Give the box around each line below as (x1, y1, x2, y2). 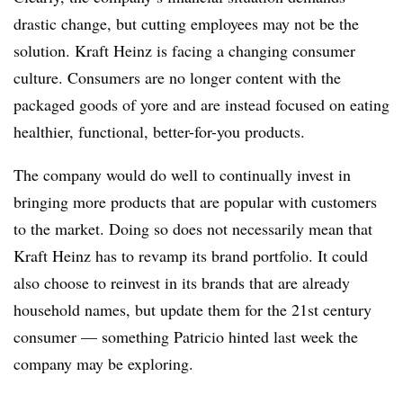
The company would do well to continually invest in (13, 163, 351, 185)
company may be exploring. (13, 352, 193, 374)
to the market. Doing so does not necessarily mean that (13, 217, 372, 239)
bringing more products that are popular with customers (13, 190, 377, 212)
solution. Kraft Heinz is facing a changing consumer (13, 39, 355, 61)
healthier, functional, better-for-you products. (13, 120, 305, 142)
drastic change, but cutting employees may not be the (13, 12, 359, 34)
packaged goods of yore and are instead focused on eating (13, 93, 390, 115)
